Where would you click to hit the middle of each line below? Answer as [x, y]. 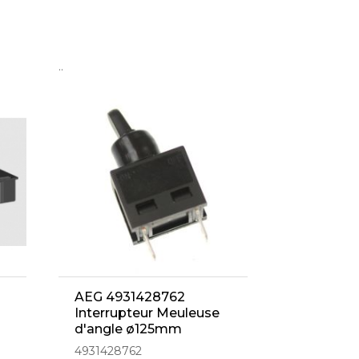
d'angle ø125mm [128, 329]
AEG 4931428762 [130, 296]
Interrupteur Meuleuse [147, 313]
